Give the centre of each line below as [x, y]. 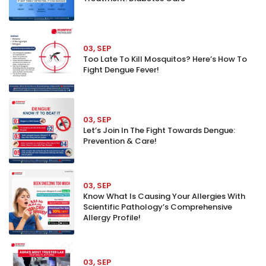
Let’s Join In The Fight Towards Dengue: [159, 130]
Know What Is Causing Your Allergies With [164, 196]
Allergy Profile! [112, 218]
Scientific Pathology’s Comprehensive [158, 207]
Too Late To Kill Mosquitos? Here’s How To [165, 59]
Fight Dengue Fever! [121, 70]
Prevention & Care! [120, 141]
